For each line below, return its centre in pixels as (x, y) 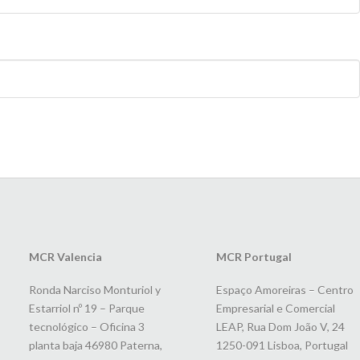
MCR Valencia (65, 257)
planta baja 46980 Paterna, (95, 346)
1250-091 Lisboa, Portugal (282, 346)
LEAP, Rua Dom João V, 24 (280, 327)
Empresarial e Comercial (275, 309)
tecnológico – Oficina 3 (86, 327)
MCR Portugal (254, 257)
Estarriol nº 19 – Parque (86, 309)
